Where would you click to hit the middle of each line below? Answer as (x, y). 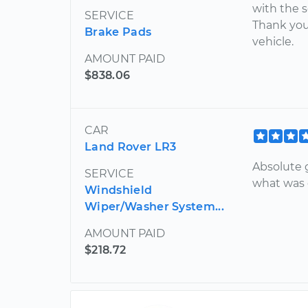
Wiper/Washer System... (155, 206)
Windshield (119, 190)
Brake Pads (118, 32)
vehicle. (273, 41)
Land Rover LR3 (131, 146)
